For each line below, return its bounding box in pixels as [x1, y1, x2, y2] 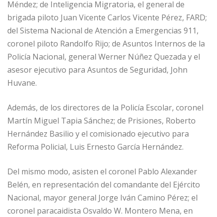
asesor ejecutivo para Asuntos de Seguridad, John [7, 64, 187, 75]
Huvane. [7, 77, 37, 88]
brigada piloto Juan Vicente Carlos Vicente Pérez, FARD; [7, 12, 207, 23]
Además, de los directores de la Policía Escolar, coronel [7, 102, 203, 113]
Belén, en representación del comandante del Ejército [7, 179, 200, 190]
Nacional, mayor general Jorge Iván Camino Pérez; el [7, 192, 198, 203]
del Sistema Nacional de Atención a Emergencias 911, [7, 25, 199, 36]
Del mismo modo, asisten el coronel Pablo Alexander [7, 166, 197, 177]
